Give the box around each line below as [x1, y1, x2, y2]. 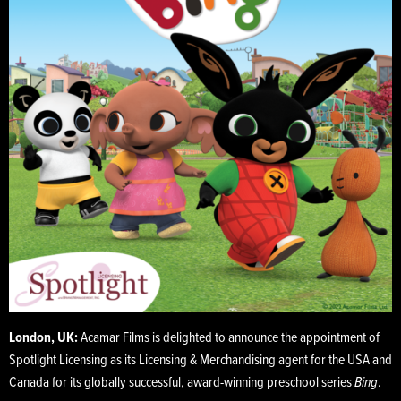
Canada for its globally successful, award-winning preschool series [9, 373, 354, 393]
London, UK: [9, 328, 78, 348]
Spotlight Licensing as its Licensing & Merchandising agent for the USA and [9, 351, 392, 371]
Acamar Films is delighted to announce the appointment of [78, 328, 380, 348]
